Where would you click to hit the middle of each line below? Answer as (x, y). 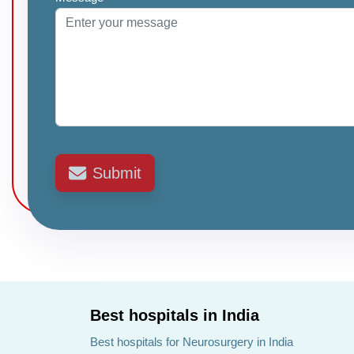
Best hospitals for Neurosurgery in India (192, 342)
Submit (117, 173)
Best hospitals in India (175, 315)
